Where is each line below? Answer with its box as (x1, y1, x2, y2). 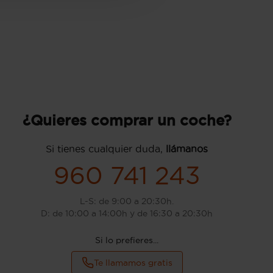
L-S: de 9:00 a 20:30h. (80, 196, 174, 206)
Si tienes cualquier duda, (46, 143, 166, 154)
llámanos (166, 143, 208, 154)
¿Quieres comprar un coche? (22, 112, 232, 128)
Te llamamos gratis (93, 258, 172, 268)
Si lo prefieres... (95, 235, 158, 245)
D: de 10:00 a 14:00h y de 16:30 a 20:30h (41, 208, 213, 218)
